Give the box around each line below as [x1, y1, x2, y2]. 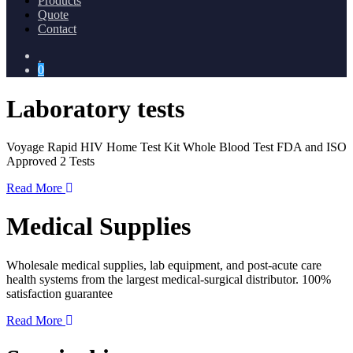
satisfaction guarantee [6, 286, 113, 300]
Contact [38, 22, 76, 36]
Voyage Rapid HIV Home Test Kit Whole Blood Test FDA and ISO [6, 139, 347, 154]
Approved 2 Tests [6, 154, 95, 168]
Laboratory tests [6, 94, 184, 123]
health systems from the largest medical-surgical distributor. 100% [6, 272, 331, 286]
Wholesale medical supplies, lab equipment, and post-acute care [6, 258, 321, 272]
